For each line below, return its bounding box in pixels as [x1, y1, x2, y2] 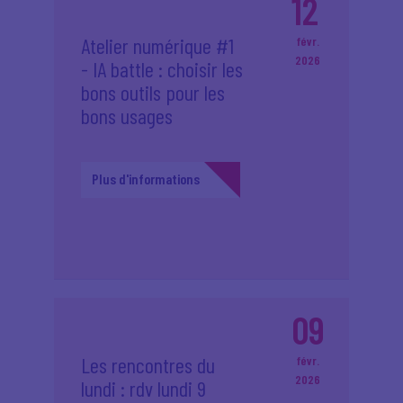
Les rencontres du [81, 352, 215, 378]
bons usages [81, 103, 173, 129]
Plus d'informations [92, 170, 200, 187]
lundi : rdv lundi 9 [81, 375, 206, 401]
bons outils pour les [81, 79, 225, 105]
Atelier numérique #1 [81, 32, 234, 58]
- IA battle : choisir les [81, 56, 243, 82]
